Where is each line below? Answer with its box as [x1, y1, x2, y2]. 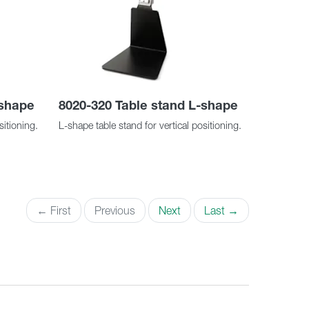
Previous [94, 203, 135, 218]
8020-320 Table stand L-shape [58, 97, 238, 114]
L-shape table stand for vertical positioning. [58, 119, 241, 132]
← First [37, 203, 71, 218]
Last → [204, 203, 239, 218]
